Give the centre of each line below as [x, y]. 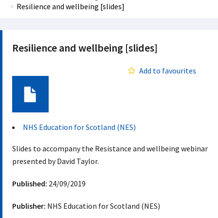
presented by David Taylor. [55, 161]
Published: [30, 183]
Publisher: [29, 206]
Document [30, 117]
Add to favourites [168, 71]
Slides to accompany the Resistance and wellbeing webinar [110, 148]
